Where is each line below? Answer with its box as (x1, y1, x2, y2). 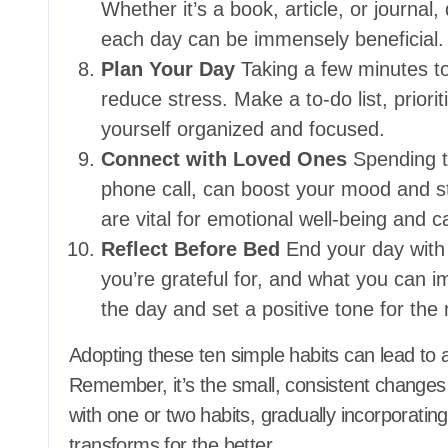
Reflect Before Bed (101, 238, 280, 260)
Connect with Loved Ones (101, 148, 347, 170)
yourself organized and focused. (101, 118, 385, 140)
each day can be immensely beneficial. (101, 28, 444, 50)
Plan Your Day (101, 58, 235, 80)
